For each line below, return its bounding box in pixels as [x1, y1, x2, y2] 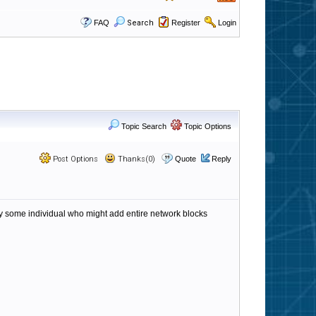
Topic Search [119, 122, 166, 130]
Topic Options [182, 122, 231, 130]
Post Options [51, 154, 98, 164]
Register [171, 18, 200, 27]
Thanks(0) [116, 154, 155, 164]
